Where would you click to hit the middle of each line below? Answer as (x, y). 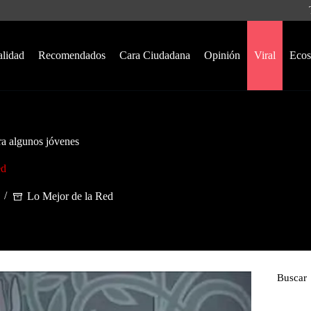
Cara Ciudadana (154, 55)
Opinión (222, 55)
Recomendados (72, 55)
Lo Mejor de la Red (70, 196)
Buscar (292, 278)
